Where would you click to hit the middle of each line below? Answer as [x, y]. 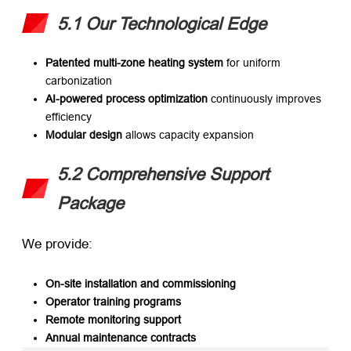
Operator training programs [113, 302]
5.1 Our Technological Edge [162, 24]
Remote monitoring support [113, 320]
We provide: [57, 244]
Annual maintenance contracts [121, 338]
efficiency [69, 116]
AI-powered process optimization [127, 98]
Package [90, 203]
